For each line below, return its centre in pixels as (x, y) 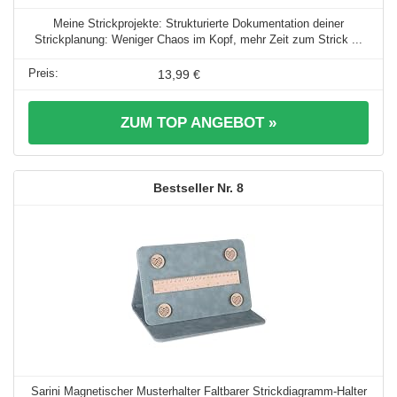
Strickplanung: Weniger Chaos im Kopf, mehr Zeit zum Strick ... (198, 39)
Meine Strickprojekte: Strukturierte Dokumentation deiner (198, 23)
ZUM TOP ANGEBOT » (198, 122)
